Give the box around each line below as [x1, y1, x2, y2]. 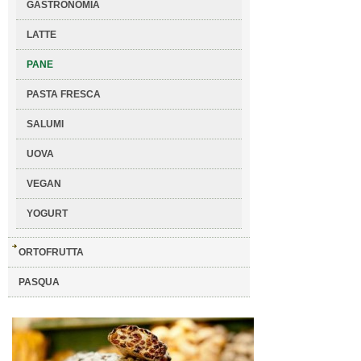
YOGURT [26, 208, 68, 219]
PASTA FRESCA [26, 89, 101, 100]
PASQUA [18, 276, 60, 288]
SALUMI [26, 118, 64, 130]
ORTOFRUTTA [18, 247, 84, 258]
